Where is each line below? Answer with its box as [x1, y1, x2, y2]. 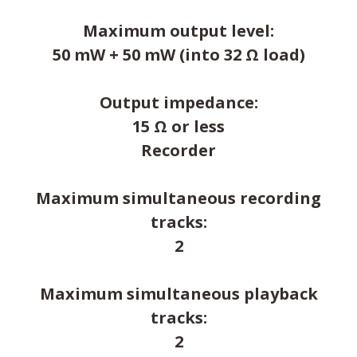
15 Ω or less [132, 115, 225, 137]
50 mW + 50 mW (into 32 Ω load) [52, 43, 305, 65]
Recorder [141, 139, 216, 161]
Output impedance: [99, 91, 258, 113]
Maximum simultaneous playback [39, 282, 318, 304]
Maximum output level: [83, 19, 274, 41]
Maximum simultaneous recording [36, 186, 321, 209]
